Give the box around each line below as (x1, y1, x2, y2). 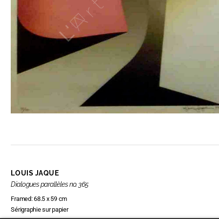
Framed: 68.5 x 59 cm (11, 195, 67, 202)
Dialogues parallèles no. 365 (11, 180, 88, 189)
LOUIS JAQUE (11, 169, 59, 177)
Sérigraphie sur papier (11, 206, 68, 213)
